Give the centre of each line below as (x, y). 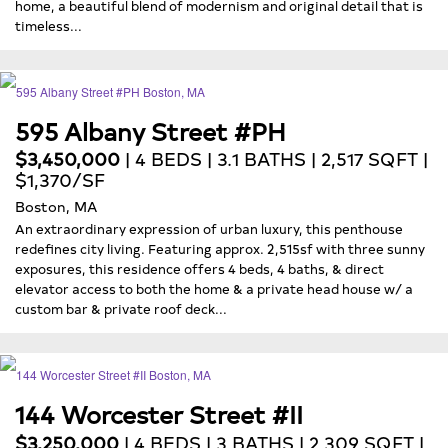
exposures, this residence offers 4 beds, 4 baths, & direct (199, 268)
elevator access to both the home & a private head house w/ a (214, 288)
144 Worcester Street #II (159, 414)
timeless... (48, 24)
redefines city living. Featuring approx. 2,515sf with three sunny (220, 248)
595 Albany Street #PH (150, 130)
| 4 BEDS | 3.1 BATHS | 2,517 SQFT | (274, 159)
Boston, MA (56, 206)
